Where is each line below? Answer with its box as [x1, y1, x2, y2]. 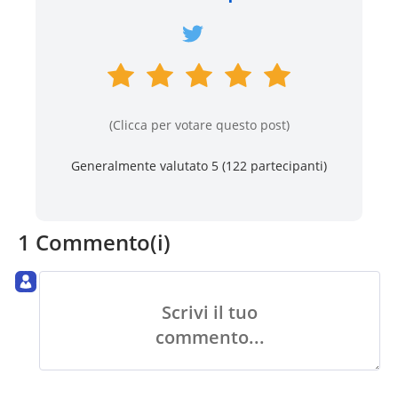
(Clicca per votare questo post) [108, 116, 290, 134]
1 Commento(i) [18, 227, 171, 258]
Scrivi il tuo [162, 299, 258, 324]
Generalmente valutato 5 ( [71, 157, 226, 175]
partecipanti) [247, 157, 327, 175]
